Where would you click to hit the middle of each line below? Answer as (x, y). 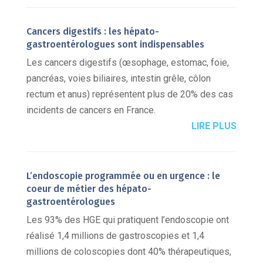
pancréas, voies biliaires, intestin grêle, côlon (118, 79)
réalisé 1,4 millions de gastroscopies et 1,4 (115, 236)
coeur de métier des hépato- (89, 189)
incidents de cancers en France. (91, 110)
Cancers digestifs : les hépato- (92, 32)
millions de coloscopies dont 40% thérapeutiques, (129, 252)
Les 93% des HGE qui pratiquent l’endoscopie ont (127, 220)
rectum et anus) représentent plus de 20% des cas (129, 95)
